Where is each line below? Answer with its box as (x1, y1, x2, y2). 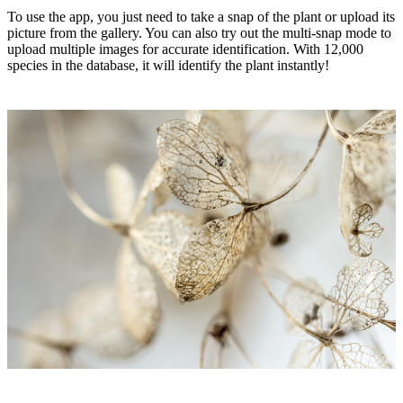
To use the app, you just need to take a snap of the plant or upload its (7, 9, 395, 25)
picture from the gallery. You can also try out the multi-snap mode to (7, 25, 391, 41)
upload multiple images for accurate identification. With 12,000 (7, 41, 363, 58)
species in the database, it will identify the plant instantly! (7, 58, 329, 74)
